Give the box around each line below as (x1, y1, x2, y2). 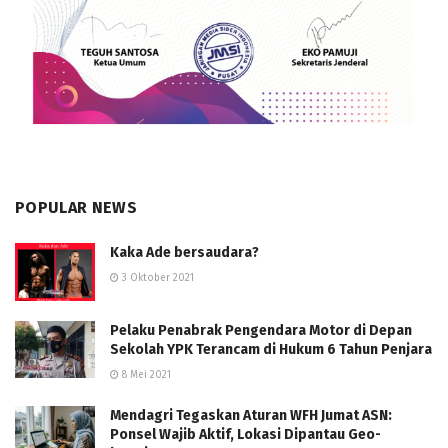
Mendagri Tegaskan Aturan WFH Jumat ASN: (110, 406, 392, 424)
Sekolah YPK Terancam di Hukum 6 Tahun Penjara (110, 340, 432, 358)
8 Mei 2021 (119, 368, 171, 381)
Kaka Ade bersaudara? (110, 244, 259, 262)
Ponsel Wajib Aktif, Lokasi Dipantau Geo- (110, 425, 381, 443)
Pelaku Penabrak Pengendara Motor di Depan (110, 321, 412, 339)
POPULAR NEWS (15, 198, 137, 218)
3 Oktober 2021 (119, 272, 194, 285)
